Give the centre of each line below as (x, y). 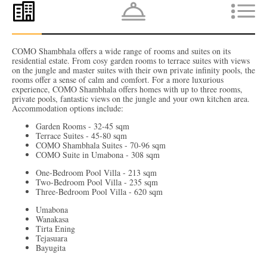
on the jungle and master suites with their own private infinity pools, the (133, 70)
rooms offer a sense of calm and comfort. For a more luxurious (118, 79)
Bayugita (51, 247)
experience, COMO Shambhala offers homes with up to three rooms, (127, 89)
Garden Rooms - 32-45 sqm (83, 126)
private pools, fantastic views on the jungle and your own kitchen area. (131, 98)
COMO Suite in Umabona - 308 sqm (98, 154)
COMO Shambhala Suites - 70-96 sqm (101, 145)
